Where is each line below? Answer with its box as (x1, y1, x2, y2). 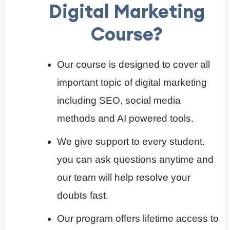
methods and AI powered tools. (57, 112, 194, 124)
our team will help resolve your (57, 171, 190, 183)
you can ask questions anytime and (57, 154, 214, 165)
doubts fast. (57, 189, 108, 201)
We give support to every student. (57, 136, 205, 147)
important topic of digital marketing (57, 76, 207, 88)
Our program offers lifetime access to (57, 213, 219, 224)
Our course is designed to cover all (57, 59, 210, 70)
